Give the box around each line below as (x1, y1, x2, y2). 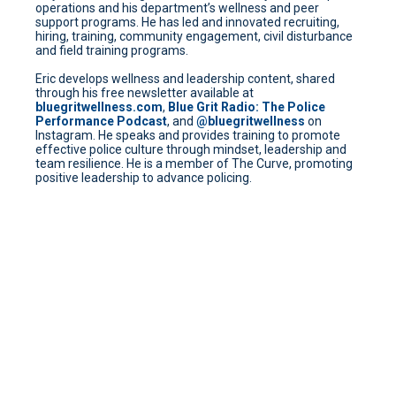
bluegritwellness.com (35, 99, 163, 114)
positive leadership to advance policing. (35, 170, 252, 185)
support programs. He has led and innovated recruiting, (35, 14, 339, 29)
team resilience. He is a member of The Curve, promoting (35, 156, 353, 171)
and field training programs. (35, 42, 188, 57)
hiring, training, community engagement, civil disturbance (35, 28, 353, 43)
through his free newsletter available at (35, 85, 254, 100)
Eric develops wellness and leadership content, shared (35, 71, 335, 86)
